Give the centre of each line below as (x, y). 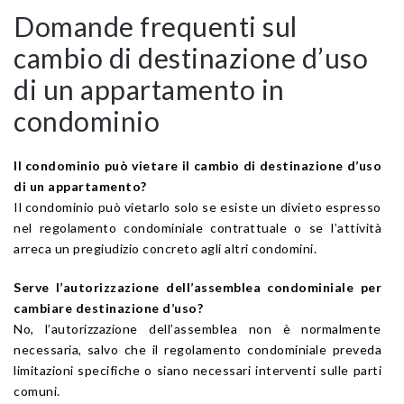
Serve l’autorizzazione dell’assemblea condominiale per (197, 287)
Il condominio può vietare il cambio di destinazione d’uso (197, 165)
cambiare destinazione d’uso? (108, 308)
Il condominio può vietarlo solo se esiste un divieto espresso (197, 207)
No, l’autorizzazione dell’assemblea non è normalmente (197, 328)
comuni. (37, 390)
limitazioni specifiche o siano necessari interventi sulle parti (197, 370)
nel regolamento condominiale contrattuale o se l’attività (197, 227)
